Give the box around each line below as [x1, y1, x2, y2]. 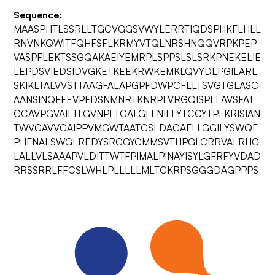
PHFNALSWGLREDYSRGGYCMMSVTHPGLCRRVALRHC [14, 136, 260, 148]
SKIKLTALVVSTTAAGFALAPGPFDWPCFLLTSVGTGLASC [14, 79, 259, 91]
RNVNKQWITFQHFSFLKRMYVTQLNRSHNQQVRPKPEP [14, 37, 257, 49]
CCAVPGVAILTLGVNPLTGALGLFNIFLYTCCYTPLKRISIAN [14, 107, 261, 120]
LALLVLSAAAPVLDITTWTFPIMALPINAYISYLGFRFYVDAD [14, 150, 261, 162]
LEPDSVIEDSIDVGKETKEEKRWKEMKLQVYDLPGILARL [14, 65, 258, 77]
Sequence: [14, 9, 63, 21]
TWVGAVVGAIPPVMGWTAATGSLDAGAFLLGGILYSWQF [14, 122, 258, 134]
